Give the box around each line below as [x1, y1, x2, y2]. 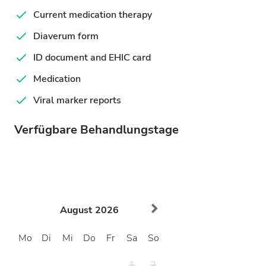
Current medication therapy [33, 8, 152, 21]
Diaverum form [33, 30, 99, 43]
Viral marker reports [33, 94, 121, 107]
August [59, 204, 92, 217]
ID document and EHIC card [33, 51, 151, 64]
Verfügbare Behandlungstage [14, 122, 179, 138]
